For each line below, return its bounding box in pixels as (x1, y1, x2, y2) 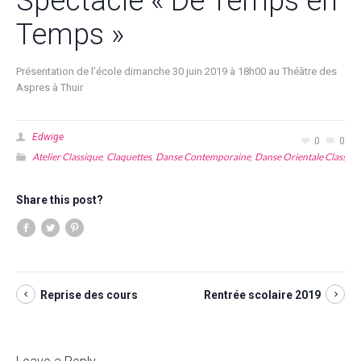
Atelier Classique (32, 151, 102, 164)
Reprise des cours (40, 288, 138, 302)
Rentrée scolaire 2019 (204, 288, 321, 302)
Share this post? (16, 193, 103, 207)
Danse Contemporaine (156, 151, 251, 164)
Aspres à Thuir (16, 81, 83, 94)
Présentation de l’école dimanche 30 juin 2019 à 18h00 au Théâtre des (16, 65, 337, 78)
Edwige (32, 131, 64, 143)
